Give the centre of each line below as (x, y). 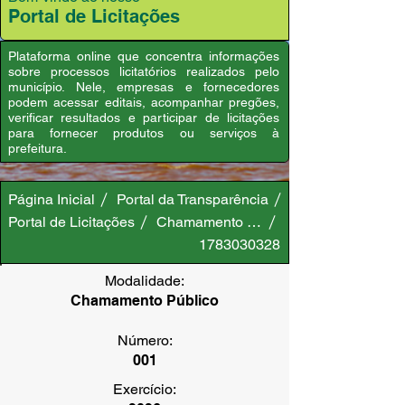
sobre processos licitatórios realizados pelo (144, 71)
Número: (145, 340)
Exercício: (145, 389)
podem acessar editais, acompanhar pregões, (144, 102)
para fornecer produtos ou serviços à (144, 133)
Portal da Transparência (193, 199)
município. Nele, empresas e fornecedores (144, 87)
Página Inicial (52, 199)
